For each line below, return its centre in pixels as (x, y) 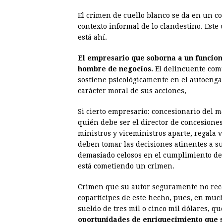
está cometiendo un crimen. (126, 166)
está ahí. (92, 37)
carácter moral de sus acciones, (132, 91)
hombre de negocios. (115, 69)
